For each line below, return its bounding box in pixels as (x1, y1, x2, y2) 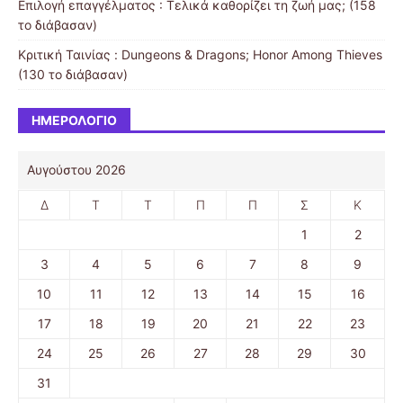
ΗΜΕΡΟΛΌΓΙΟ (31, 112, 117, 129)
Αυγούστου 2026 (27, 162, 126, 178)
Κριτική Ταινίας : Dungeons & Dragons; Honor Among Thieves (18, 47, 382, 63)
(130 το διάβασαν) (18, 67, 128, 83)
